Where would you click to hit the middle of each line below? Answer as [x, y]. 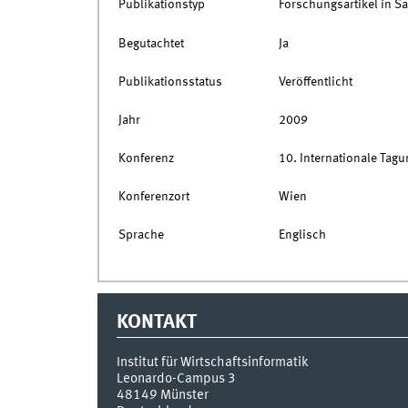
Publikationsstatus [170, 82]
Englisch [302, 235]
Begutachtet [151, 43]
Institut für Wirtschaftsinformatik [212, 363]
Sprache [141, 235]
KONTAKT [156, 322]
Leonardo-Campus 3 [176, 379]
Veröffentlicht [315, 82]
